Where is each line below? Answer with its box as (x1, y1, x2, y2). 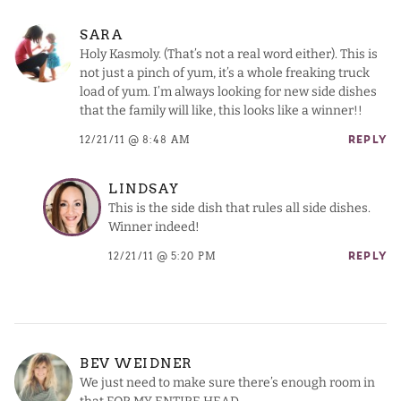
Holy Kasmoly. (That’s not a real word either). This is (80, 46, 378, 62)
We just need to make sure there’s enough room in (80, 374, 375, 390)
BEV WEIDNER (80, 354, 193, 371)
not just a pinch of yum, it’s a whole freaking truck (80, 64, 370, 81)
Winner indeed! (108, 218, 200, 235)
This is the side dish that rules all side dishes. (108, 200, 371, 216)
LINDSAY (108, 180, 180, 197)
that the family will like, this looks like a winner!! (80, 102, 363, 118)
